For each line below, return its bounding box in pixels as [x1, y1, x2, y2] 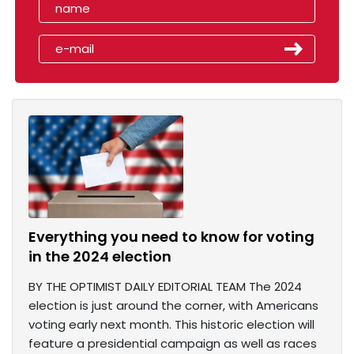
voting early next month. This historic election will [28, 316, 314, 333]
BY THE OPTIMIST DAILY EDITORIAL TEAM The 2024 [28, 278, 302, 296]
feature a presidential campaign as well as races [28, 335, 317, 352]
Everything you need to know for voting [28, 227, 314, 247]
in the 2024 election [28, 247, 171, 267]
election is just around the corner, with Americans [28, 297, 318, 314]
